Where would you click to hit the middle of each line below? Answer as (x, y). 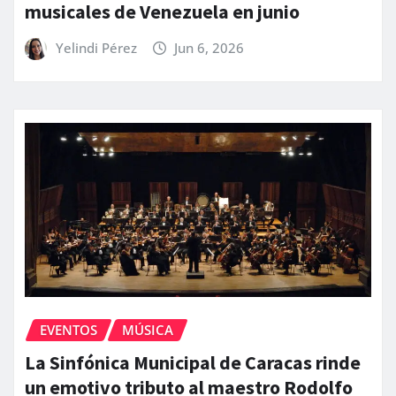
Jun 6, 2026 (209, 47)
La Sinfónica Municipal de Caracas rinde (193, 362)
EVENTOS (69, 330)
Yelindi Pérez (96, 47)
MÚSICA (148, 330)
